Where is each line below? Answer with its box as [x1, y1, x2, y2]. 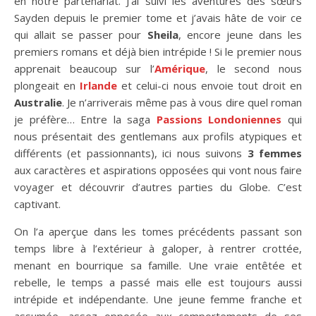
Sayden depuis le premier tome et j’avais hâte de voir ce [14, 10, 302, 25]
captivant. [14, 196, 61, 211]
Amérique [154, 61, 205, 75]
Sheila [147, 27, 178, 42]
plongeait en [14, 78, 80, 92]
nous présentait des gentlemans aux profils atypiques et [14, 128, 302, 143]
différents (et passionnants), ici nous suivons [14, 145, 248, 160]
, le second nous [205, 61, 302, 75]
